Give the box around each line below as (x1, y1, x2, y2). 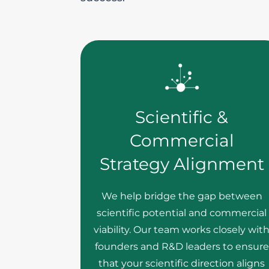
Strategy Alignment (99, 154, 264, 174)
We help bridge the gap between (101, 190, 262, 202)
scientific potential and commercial (97, 207, 267, 219)
